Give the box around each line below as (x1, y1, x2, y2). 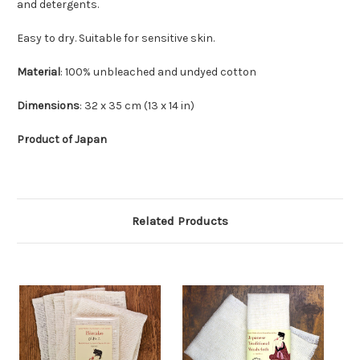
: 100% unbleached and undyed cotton (60, 65, 256, 80)
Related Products (132, 214, 228, 229)
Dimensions (17, 99, 80, 113)
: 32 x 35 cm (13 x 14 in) (80, 99, 194, 113)
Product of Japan (17, 133, 107, 147)
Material (17, 65, 60, 80)
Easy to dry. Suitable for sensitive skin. (17, 31, 215, 46)
